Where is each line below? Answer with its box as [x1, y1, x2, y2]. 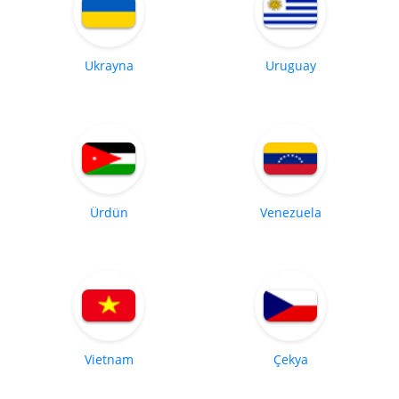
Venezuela [259, 203, 322, 221]
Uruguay [265, 56, 316, 74]
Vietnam [84, 350, 134, 368]
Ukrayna [84, 56, 134, 74]
